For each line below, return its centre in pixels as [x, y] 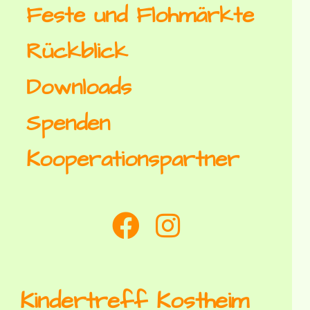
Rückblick [77, 52]
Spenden [69, 124]
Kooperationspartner [133, 160]
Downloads [79, 88]
